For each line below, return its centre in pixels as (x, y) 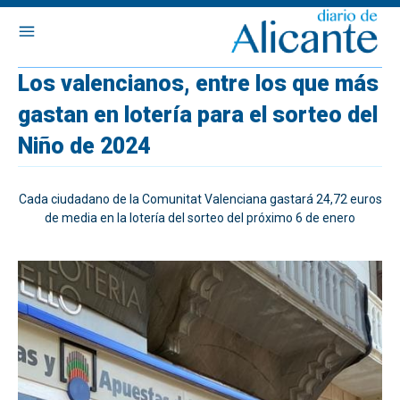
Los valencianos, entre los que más (198, 83)
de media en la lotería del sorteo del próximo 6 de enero (200, 218)
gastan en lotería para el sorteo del (198, 115)
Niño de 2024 (84, 146)
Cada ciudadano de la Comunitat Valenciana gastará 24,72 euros (200, 199)
